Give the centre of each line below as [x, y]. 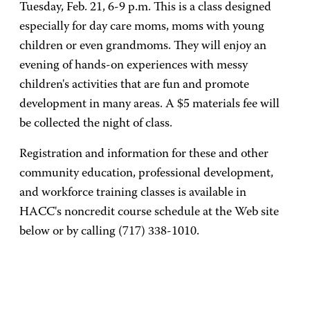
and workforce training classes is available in [133, 193]
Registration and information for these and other [144, 154]
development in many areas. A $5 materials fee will [149, 104]
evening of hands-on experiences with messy [134, 66]
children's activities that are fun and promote [134, 85]
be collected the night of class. [96, 124]
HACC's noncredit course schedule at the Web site [149, 212]
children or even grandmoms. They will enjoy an [143, 46]
